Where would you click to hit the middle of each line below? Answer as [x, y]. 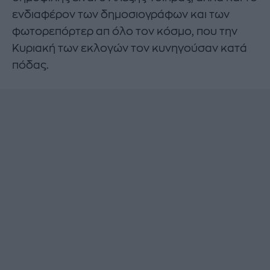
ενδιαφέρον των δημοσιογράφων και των [121, 14]
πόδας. [30, 65]
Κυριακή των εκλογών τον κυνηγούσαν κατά [130, 48]
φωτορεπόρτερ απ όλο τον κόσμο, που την [125, 31]
